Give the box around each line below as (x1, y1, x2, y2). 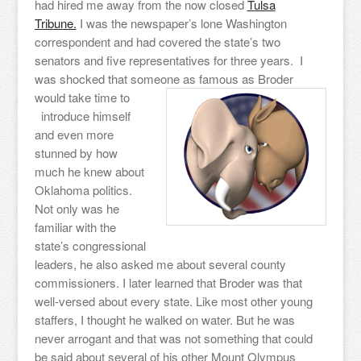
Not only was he (34, 200, 119, 217)
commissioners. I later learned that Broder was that (34, 274, 302, 291)
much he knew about (34, 163, 144, 180)
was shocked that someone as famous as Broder (34, 70, 293, 87)
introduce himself (34, 107, 131, 124)
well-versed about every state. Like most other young (34, 293, 313, 309)
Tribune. (34, 15, 77, 31)
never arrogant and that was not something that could (34, 330, 313, 346)
